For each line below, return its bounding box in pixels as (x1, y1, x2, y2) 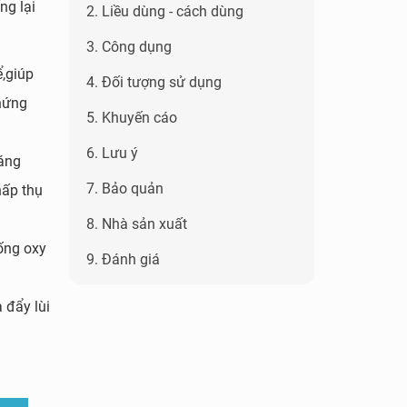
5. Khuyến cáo (86, 109, 177, 126)
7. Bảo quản (86, 180, 164, 197)
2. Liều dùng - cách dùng (86, 3, 243, 20)
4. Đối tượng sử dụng (86, 74, 222, 91)
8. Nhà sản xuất (86, 215, 187, 233)
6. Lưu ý (86, 144, 138, 162)
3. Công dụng (86, 38, 172, 55)
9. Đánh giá (86, 251, 160, 268)
